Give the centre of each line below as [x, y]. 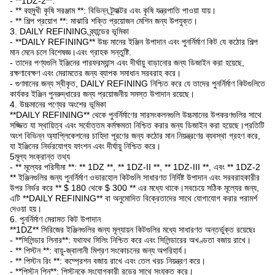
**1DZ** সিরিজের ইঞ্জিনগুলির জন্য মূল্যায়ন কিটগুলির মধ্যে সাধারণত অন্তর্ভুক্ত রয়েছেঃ [133, 230]
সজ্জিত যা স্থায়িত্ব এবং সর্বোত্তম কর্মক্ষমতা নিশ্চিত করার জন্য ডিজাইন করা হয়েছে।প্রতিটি [137, 125]
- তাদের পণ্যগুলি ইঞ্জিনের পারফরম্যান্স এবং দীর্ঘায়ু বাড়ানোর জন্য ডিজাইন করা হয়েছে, [127, 63]
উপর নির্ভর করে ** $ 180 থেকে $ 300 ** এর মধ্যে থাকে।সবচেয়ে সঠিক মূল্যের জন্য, [134, 188]
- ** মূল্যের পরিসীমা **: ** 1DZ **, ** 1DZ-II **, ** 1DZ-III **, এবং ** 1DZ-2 [135, 167]
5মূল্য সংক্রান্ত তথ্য [40, 157]
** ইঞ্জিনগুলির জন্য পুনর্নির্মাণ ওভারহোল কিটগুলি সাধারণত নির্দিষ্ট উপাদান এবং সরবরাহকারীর [135, 177]
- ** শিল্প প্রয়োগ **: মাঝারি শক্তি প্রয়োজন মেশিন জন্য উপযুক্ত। [104, 21]
